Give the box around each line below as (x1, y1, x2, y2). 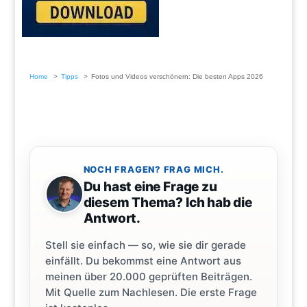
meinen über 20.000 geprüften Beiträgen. (45, 270, 252, 284)
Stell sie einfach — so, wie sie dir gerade (45, 238, 246, 252)
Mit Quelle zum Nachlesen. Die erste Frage (45, 286, 257, 299)
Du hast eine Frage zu (83, 179, 217, 195)
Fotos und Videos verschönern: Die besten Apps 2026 (90, 73, 263, 81)
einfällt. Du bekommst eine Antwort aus (45, 254, 241, 268)
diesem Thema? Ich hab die (83, 195, 252, 211)
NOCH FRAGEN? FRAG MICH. (83, 164, 224, 175)
